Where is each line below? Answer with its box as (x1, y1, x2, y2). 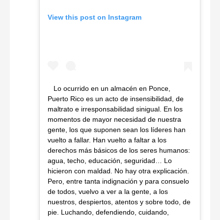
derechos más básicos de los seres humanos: (48, 146, 190, 154)
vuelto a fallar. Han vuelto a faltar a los (48, 136, 166, 144)
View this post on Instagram (48, 13, 141, 21)
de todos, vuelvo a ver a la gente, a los (48, 187, 168, 195)
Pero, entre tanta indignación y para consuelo (48, 177, 189, 185)
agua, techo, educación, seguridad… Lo (48, 156, 172, 165)
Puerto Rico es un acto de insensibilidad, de (48, 94, 184, 103)
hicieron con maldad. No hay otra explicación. (48, 166, 189, 175)
